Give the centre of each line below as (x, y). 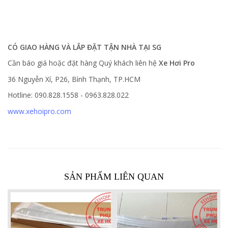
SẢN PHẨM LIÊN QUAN (114, 176)
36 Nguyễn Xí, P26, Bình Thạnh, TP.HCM (74, 79)
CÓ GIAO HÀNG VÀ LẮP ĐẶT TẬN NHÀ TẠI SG (84, 47)
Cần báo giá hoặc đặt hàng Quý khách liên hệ (83, 63)
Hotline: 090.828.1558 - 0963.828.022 (68, 95)
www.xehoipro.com (39, 111)
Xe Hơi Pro (177, 63)
